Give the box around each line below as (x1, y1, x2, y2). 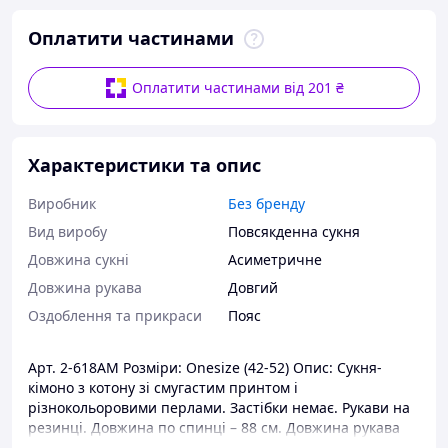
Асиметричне (228, 250, 322, 269)
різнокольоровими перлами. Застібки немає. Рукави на (28, 398, 410, 417)
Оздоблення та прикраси (28, 306, 202, 325)
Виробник (28, 194, 96, 213)
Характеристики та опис (28, 153, 261, 177)
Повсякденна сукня (228, 222, 360, 241)
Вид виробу (28, 222, 107, 241)
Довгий (228, 278, 278, 297)
